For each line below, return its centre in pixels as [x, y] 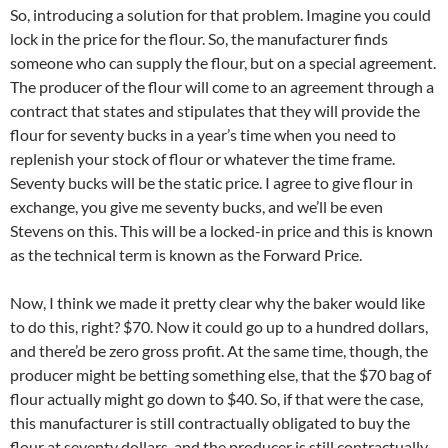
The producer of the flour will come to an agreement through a [222, 87]
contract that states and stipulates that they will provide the [215, 111]
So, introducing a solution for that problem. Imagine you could [220, 15]
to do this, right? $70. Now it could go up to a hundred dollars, [219, 327]
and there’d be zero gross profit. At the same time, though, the [219, 351]
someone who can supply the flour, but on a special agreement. [223, 63]
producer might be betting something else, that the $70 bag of [220, 375]
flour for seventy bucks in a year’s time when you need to [203, 135]
